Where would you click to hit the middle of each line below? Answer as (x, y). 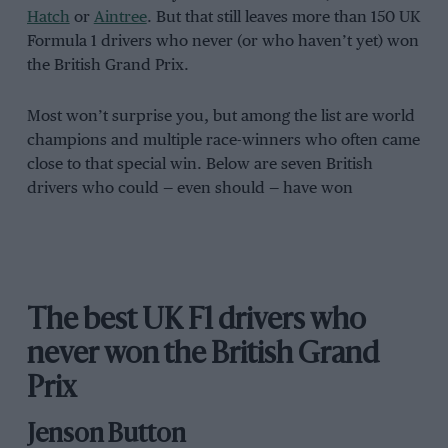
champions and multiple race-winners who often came (223, 141)
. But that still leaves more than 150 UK (283, 18)
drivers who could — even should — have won (189, 189)
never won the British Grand (202, 356)
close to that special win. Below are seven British (199, 165)
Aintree (120, 18)
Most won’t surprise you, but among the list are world (220, 117)
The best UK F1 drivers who (196, 322)
